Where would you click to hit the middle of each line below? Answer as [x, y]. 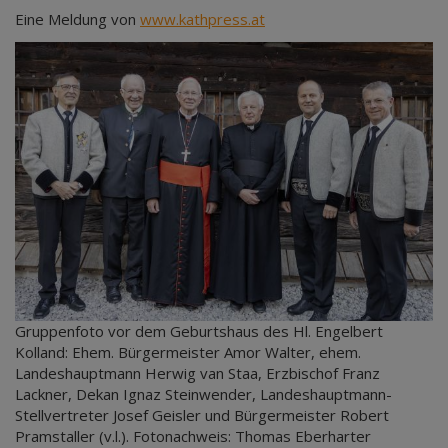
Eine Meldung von [77, 19]
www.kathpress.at [202, 19]
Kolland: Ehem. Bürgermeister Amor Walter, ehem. [188, 351]
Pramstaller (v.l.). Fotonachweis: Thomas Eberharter [193, 435]
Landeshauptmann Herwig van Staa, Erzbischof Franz [197, 372]
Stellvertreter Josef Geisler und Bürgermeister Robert [202, 414]
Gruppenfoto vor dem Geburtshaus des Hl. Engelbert [199, 330]
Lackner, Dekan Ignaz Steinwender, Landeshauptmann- [203, 393]
